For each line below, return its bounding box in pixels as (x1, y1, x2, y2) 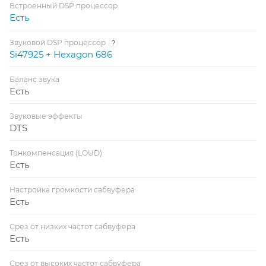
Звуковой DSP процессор (9, 37, 106, 47)
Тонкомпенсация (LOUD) (9, 148, 102, 157)
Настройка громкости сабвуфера (9, 185, 135, 194)
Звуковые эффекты (9, 111, 83, 121)
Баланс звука (9, 74, 59, 84)
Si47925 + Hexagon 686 (9, 48, 112, 60)
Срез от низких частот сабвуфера (9, 221, 135, 231)
